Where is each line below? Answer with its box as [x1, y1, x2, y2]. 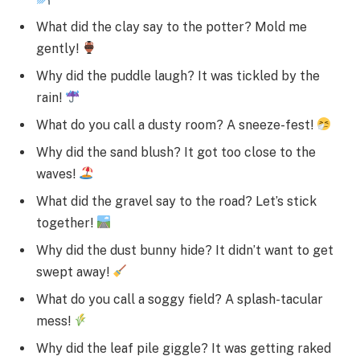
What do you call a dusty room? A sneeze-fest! [36, 117, 317, 133]
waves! [36, 166, 79, 182]
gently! [36, 40, 82, 56]
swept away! [36, 264, 112, 280]
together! [36, 215, 96, 231]
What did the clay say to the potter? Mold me [36, 18, 307, 35]
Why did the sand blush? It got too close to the [36, 144, 316, 160]
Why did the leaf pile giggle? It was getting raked [36, 340, 331, 356]
